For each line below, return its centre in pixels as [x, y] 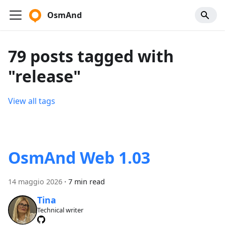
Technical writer [60, 210]
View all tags [32, 101]
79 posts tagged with [91, 56]
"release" [44, 76]
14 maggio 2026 [35, 182]
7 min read [87, 182]
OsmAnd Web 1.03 [79, 157]
